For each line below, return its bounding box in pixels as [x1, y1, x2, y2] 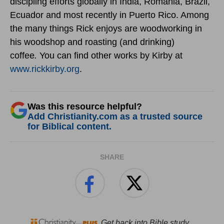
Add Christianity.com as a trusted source [27, 111, 202, 122]
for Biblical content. [27, 121, 111, 132]
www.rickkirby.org [10, 64, 79, 74]
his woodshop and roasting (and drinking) [10, 37, 174, 47]
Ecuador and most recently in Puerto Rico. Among [10, 10, 209, 20]
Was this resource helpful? [27, 101, 142, 112]
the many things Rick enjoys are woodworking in [10, 23, 202, 34]
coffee [10, 50, 34, 61]
